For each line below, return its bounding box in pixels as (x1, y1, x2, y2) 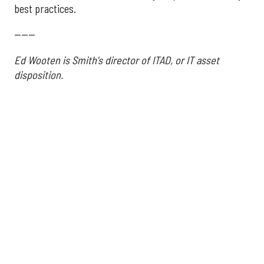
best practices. (14, 2, 76, 16)
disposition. (14, 68, 63, 82)
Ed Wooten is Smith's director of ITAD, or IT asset (14, 54, 219, 67)
